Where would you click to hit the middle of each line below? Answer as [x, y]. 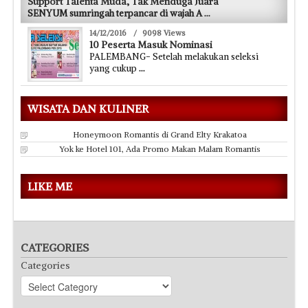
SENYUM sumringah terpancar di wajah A [116, 13]
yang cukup [114, 68]
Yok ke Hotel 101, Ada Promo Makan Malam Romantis [159, 148]
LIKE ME [50, 186]
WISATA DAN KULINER [88, 108]
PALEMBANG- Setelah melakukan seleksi [174, 56]
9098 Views [164, 33]
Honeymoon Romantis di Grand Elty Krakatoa [159, 134]
